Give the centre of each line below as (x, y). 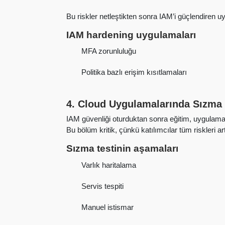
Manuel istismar (108, 207)
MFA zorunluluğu (109, 51)
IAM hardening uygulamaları (131, 35)
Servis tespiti (103, 186)
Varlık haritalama (109, 165)
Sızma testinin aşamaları (122, 149)
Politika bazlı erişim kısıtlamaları (134, 72)
